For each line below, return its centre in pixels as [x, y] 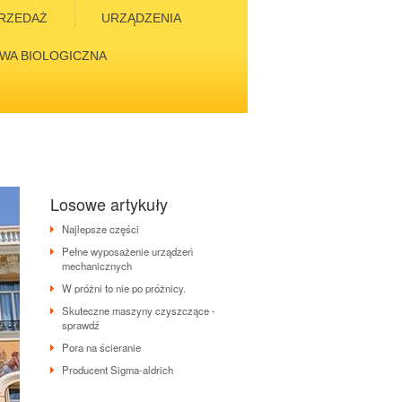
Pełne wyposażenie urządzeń [127, 251]
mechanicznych [97, 266]
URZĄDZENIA [141, 18]
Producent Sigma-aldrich [118, 370]
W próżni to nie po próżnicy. [124, 288]
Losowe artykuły [109, 204]
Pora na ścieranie [101, 347]
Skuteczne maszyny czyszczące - [139, 310]
